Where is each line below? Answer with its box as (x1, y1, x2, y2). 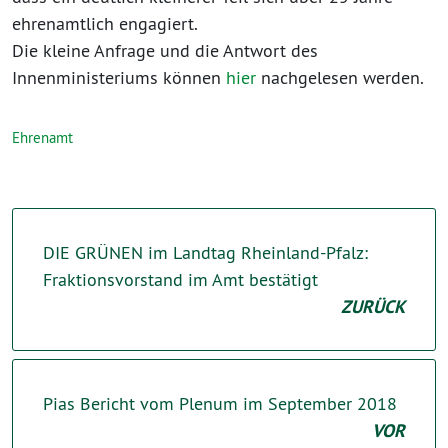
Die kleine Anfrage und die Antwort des (12, 38, 318, 62)
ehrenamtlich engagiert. (12, 11, 198, 35)
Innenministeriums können (12, 65, 226, 89)
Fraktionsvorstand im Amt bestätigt (43, 267, 318, 291)
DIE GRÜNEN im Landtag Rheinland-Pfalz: (43, 240, 368, 264)
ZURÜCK (341, 294, 405, 318)
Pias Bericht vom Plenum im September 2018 (43, 391, 397, 415)
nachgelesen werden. (256, 65, 424, 89)
